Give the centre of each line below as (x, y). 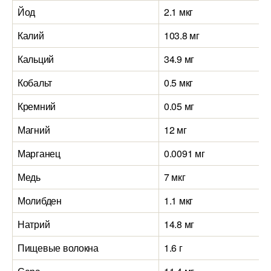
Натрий (34, 224)
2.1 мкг (179, 12)
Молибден (40, 201)
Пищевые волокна (58, 248)
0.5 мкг (179, 83)
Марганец (39, 153)
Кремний (37, 106)
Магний (34, 130)
